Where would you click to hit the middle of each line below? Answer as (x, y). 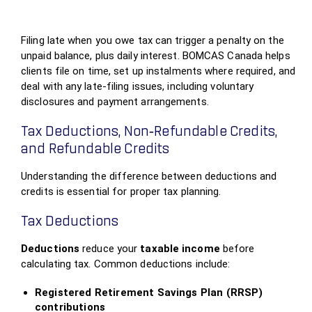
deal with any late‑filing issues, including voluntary (138, 86)
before (237, 249)
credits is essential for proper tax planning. (121, 192)
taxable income (180, 249)
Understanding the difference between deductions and (149, 176)
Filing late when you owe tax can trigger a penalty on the (153, 40)
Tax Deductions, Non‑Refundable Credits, (149, 132)
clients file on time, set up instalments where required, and (158, 71)
